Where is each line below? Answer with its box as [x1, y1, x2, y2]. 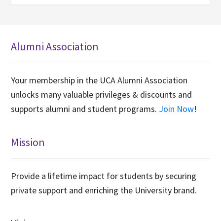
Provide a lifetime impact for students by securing [11, 170, 197, 182]
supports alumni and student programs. [11, 103, 159, 114]
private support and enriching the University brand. [11, 184, 197, 196]
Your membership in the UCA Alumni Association [11, 74, 188, 86]
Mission [11, 135, 45, 149]
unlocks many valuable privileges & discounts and [11, 88, 192, 100]
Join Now [159, 103, 194, 114]
